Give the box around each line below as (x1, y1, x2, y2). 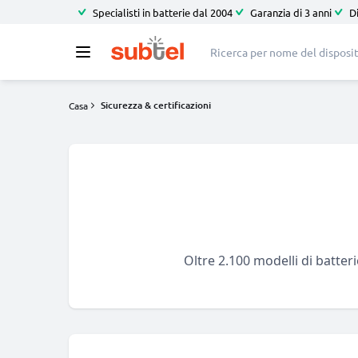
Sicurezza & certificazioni (101, 98, 211, 112)
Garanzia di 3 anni (250, 5, 332, 19)
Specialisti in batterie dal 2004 (93, 5, 233, 19)
